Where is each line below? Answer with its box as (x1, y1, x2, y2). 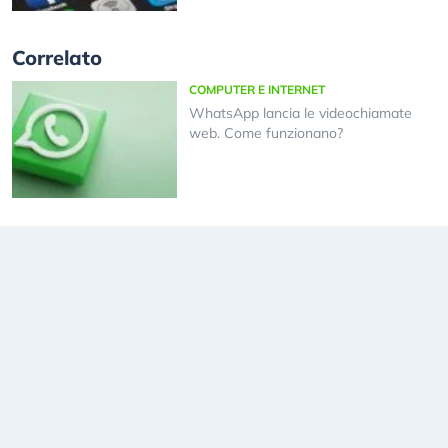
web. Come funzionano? (188, 124, 343, 143)
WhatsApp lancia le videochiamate (188, 104, 412, 123)
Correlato (12, 45, 102, 71)
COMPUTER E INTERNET (188, 82, 325, 98)
